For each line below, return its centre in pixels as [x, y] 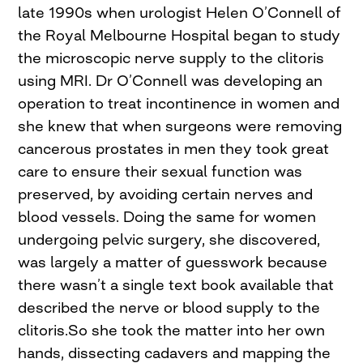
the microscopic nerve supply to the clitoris [171, 58]
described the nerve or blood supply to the [169, 307]
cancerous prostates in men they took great [174, 149]
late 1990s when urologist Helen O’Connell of [180, 13]
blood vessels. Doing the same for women [167, 217]
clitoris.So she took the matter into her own [172, 330]
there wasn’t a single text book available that [176, 285]
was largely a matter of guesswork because [173, 262]
